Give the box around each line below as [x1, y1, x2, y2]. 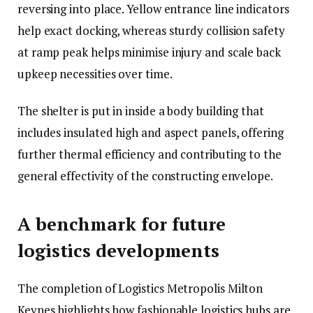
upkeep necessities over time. [17, 66, 173, 82]
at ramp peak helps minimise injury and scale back [17, 44, 281, 61]
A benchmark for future [17, 212, 226, 235]
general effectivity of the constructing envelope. [17, 168, 273, 184]
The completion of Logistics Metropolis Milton [17, 279, 263, 296]
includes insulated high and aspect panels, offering [17, 124, 284, 141]
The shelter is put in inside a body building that [17, 103, 264, 119]
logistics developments [17, 238, 220, 262]
